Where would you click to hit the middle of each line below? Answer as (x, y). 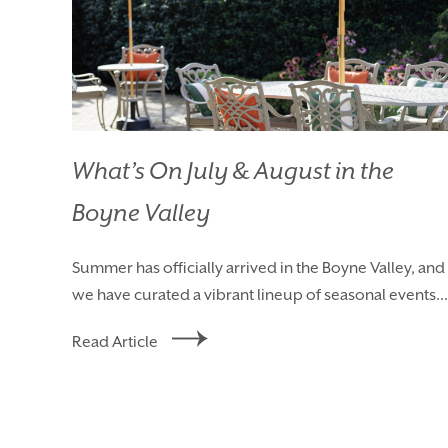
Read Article (115, 343)
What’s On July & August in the (233, 172)
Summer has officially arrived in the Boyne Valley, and (258, 269)
